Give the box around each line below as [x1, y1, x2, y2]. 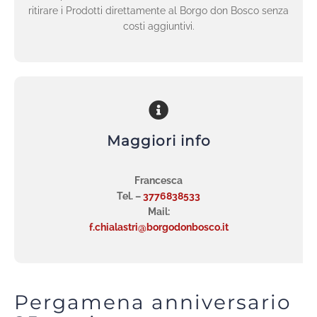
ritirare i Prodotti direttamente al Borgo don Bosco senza [28, 4, 289, 16]
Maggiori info [106, 132, 211, 150]
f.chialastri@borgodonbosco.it [88, 221, 229, 234]
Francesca [134, 175, 183, 187]
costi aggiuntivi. [122, 20, 195, 32]
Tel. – [117, 190, 143, 202]
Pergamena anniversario [13, 290, 292, 315]
